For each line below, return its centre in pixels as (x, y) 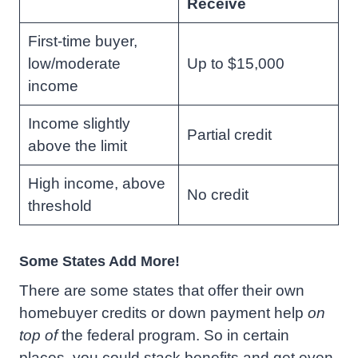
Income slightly (79, 124)
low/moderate (74, 64)
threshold (60, 206)
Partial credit (229, 135)
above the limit (77, 146)
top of (38, 336)
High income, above (96, 184)
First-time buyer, (82, 42)
